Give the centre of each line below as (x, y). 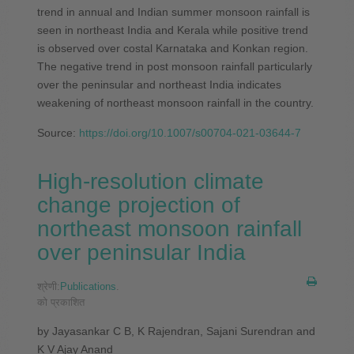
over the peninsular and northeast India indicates (159, 84)
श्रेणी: (48, 286)
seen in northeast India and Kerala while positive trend (172, 30)
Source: (58, 132)
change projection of (138, 205)
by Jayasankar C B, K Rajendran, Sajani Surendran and (176, 331)
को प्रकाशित (60, 302)
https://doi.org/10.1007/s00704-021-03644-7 (190, 132)
